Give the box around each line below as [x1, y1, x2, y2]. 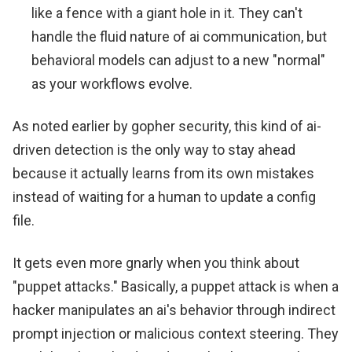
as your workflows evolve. [31, 75, 192, 92]
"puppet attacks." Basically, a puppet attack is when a [13, 277, 339, 295]
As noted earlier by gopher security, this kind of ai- [13, 117, 321, 134]
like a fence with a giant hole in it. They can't [31, 4, 302, 21]
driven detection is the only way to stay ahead [13, 141, 295, 158]
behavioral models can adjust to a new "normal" [31, 51, 325, 68]
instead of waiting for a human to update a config [13, 188, 316, 205]
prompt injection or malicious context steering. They [13, 324, 339, 342]
